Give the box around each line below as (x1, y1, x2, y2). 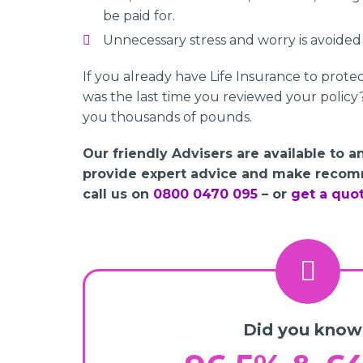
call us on (83, 186, 153, 202)
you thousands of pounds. (83, 109, 252, 125)
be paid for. (103, 8, 175, 23)
